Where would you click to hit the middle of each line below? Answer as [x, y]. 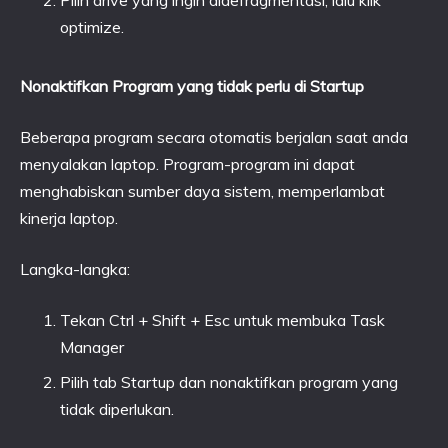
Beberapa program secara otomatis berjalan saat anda [214, 137]
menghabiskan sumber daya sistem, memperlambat [202, 191]
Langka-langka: [75, 269]
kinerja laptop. [69, 218]
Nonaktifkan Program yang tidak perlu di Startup [192, 86]
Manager [92, 347]
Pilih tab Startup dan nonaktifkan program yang [229, 382]
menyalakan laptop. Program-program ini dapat [187, 164]
